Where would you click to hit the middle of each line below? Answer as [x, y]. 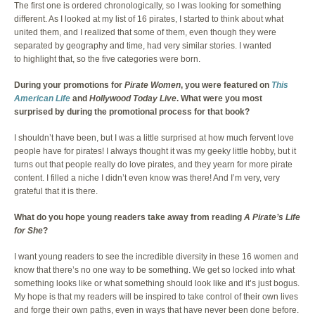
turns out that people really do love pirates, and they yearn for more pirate [153, 165]
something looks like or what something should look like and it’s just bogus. [157, 284]
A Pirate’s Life [272, 218]
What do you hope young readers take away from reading [129, 218]
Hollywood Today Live [133, 99]
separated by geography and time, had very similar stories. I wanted [143, 46]
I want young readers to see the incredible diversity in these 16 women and [156, 257]
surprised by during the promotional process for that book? [132, 112]
